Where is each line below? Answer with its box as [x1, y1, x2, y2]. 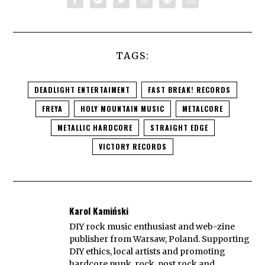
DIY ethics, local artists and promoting [69, 245, 226, 257]
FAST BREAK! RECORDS [148, 85, 231, 95]
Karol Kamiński [69, 204, 129, 218]
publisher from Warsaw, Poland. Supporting [69, 233, 250, 244]
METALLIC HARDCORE [57, 122, 132, 133]
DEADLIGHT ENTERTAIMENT [34, 85, 130, 95]
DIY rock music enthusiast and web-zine [69, 221, 235, 232]
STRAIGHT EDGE [150, 122, 208, 133]
